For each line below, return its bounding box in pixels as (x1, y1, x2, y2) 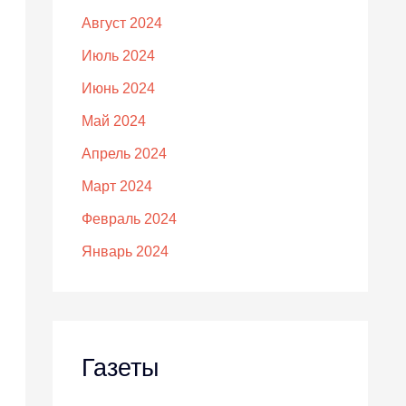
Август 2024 (82, 15, 162, 32)
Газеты (82, 353, 159, 382)
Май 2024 (82, 113, 146, 130)
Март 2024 (82, 179, 152, 195)
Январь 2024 (82, 244, 169, 260)
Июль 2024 (82, 48, 155, 64)
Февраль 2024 (82, 211, 177, 227)
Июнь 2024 (82, 81, 155, 97)
